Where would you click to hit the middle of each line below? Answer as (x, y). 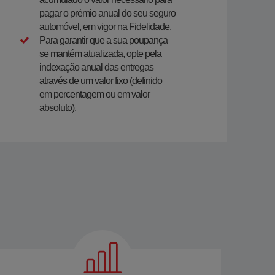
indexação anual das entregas (96, 67)
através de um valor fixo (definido (101, 81)
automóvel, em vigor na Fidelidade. (105, 27)
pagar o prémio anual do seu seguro (107, 13)
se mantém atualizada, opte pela (100, 54)
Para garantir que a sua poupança (103, 40)
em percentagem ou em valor (95, 94)
